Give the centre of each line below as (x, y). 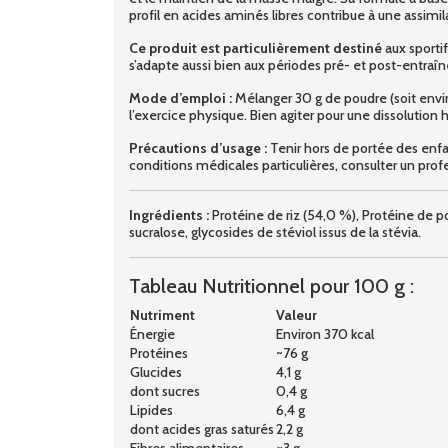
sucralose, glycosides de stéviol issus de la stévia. (275, 231)
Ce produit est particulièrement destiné (255, 47)
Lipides (151, 409)
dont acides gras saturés (202, 428)
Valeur (296, 314)
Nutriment (162, 314)
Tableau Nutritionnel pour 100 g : (271, 285)
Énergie (152, 333)
